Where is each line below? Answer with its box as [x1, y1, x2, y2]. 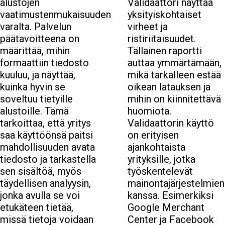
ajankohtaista [128, 141, 185, 154]
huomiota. [128, 105, 171, 118]
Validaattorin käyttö [128, 117, 214, 130]
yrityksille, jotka [128, 153, 195, 166]
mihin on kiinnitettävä [128, 93, 221, 105]
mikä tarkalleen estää [128, 69, 221, 81]
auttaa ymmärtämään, [128, 57, 221, 69]
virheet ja [128, 21, 168, 33]
